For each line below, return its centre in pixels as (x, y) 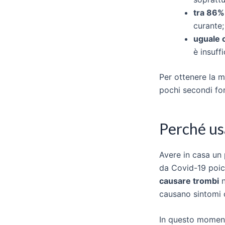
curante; (209, 25)
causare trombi (189, 181)
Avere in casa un (192, 154)
